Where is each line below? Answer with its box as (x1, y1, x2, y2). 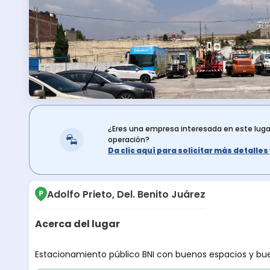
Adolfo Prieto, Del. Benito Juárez (47, 187, 206, 202)
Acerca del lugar (35, 217, 120, 231)
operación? (108, 134, 149, 145)
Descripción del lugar (34, 239, 159, 256)
